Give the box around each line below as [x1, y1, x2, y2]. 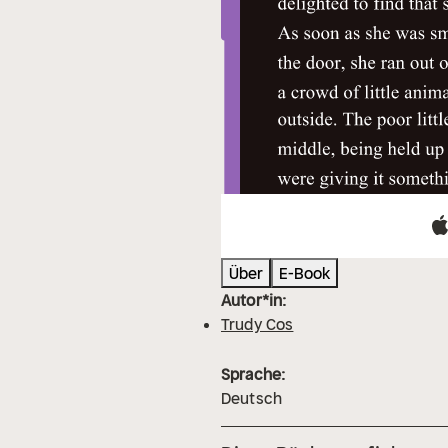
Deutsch [221, 388, 283, 409]
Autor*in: [221, 290, 287, 311]
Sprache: [221, 364, 286, 385]
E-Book [279, 263, 330, 284]
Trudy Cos [221, 314, 294, 335]
